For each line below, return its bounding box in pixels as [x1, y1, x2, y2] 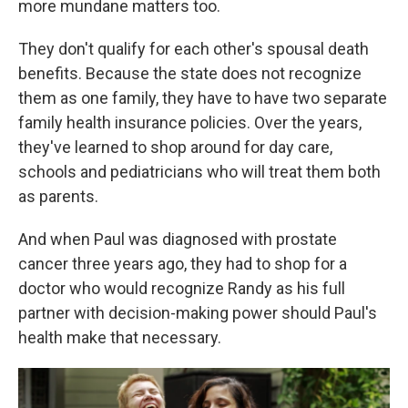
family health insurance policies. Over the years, [18, 112, 362, 132]
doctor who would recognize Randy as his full [18, 278, 345, 298]
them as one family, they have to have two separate [18, 87, 387, 107]
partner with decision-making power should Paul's [18, 302, 377, 322]
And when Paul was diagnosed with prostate [18, 229, 337, 249]
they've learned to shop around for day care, [18, 137, 332, 157]
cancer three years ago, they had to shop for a [18, 253, 347, 273]
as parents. [18, 186, 98, 206]
